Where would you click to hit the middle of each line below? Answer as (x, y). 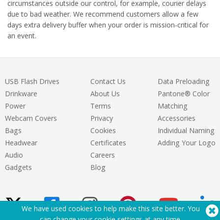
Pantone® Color (183, 94)
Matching (172, 106)
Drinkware (21, 94)
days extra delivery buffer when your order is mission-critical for (108, 25)
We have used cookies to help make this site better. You (110, 208)
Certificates (109, 143)
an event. (22, 36)
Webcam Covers (31, 118)
